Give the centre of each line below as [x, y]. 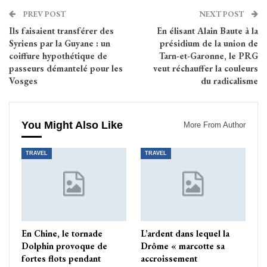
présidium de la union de [209, 44]
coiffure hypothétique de [58, 56]
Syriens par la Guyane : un [60, 44]
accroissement [169, 258]
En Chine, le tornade [62, 233]
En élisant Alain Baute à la [207, 31]
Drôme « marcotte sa [183, 246]
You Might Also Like [72, 125]
